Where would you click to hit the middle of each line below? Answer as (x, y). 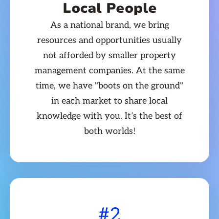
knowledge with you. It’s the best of (109, 116)
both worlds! (109, 131)
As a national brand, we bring (109, 25)
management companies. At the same (109, 71)
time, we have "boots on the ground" (109, 86)
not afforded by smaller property (109, 56)
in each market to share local (109, 101)
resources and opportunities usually (109, 41)
